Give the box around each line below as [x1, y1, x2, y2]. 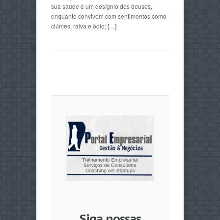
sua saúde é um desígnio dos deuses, [51, 2, 152, 11]
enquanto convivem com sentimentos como [51, 12, 166, 21]
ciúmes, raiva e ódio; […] [51, 22, 116, 30]
